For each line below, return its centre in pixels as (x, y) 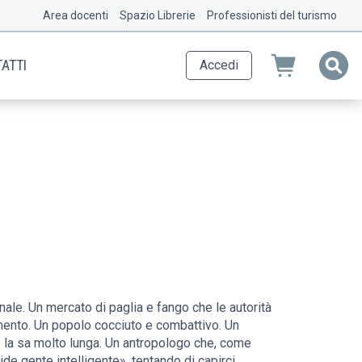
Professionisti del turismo (272, 15)
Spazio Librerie (158, 15)
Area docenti (76, 15)
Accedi (219, 65)
